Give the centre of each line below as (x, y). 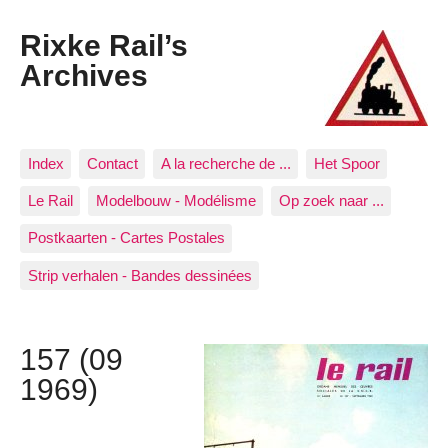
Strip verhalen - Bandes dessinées (139, 275)
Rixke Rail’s (104, 45)
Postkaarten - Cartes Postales (126, 238)
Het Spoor (346, 163)
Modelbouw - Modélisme (175, 201)
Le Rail (50, 201)
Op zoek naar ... (331, 201)
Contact (112, 163)
